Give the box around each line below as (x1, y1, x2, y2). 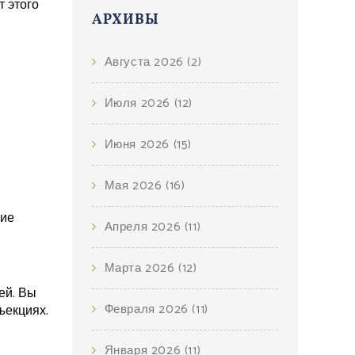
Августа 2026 (104, 52, 188, 72)
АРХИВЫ (92, 10, 159, 30)
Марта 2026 (104, 258, 179, 278)
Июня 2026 (104, 135, 174, 155)
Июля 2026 (104, 94, 174, 113)
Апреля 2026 (104, 217, 185, 237)
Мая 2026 (104, 176, 166, 196)
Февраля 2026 (104, 300, 193, 319)
